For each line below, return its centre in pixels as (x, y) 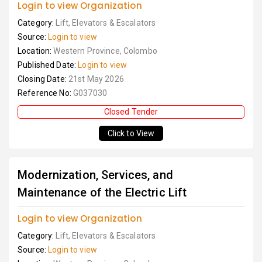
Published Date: (48, 65)
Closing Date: (43, 79)
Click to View (131, 133)
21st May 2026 (96, 79)
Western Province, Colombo (105, 51)
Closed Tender (131, 112)
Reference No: (45, 93)
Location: (36, 51)
